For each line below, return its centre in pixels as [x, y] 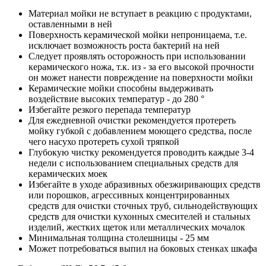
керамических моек [68, 173]
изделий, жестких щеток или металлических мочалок [137, 227]
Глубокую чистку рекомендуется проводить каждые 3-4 [141, 152]
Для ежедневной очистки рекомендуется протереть [132, 120]
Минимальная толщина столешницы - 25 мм [119, 237]
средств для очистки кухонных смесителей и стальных [140, 216]
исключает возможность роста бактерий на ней [124, 45]
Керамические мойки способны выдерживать [121, 88]
